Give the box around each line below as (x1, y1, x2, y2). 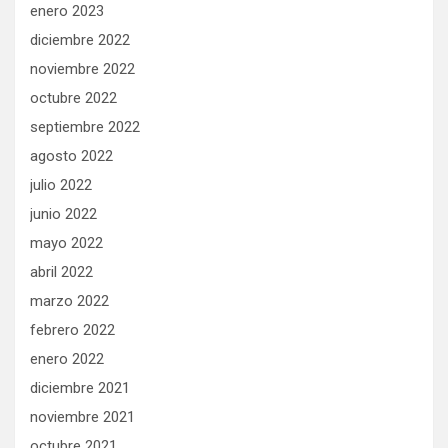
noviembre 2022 (30, 60, 135, 79)
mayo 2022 (30, 234, 103, 253)
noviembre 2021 (30, 408, 135, 427)
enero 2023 (30, 2, 104, 21)
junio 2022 (30, 205, 97, 224)
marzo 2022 (30, 292, 109, 311)
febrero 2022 (30, 321, 115, 340)
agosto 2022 (30, 147, 113, 166)
